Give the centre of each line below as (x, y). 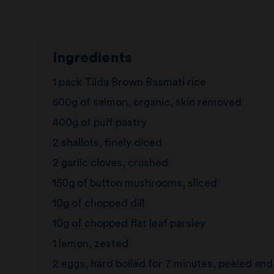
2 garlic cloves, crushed (110, 163)
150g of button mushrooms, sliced (135, 183)
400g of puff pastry (99, 123)
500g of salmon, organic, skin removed (147, 103)
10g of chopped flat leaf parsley (129, 224)
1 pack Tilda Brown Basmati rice (129, 83)
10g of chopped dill (98, 204)
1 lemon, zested (90, 244)
